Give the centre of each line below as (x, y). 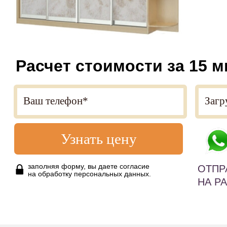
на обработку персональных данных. (89, 174)
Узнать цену (99, 139)
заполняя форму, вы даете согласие (89, 166)
